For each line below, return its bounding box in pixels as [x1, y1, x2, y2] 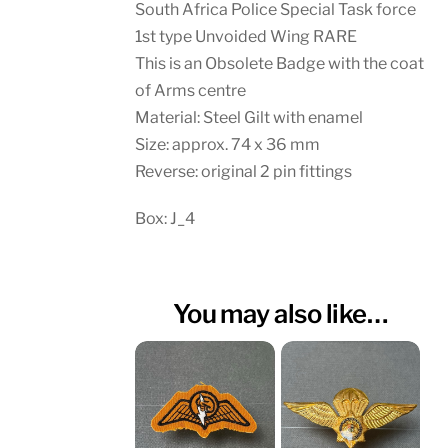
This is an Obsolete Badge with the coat [135, 54, 425, 74]
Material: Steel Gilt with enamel [135, 108, 364, 128]
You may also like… [172, 297, 389, 329]
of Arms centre [135, 81, 247, 101]
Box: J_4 [135, 208, 196, 228]
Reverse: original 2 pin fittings [135, 162, 353, 182]
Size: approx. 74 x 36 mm [135, 135, 321, 155]
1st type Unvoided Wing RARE [135, 27, 358, 47]
